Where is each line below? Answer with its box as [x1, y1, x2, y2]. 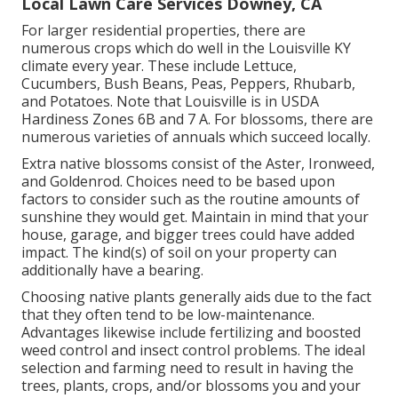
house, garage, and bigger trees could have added [21, 225, 354, 245]
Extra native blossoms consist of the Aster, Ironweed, [21, 154, 375, 174]
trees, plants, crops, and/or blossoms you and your [21, 376, 361, 396]
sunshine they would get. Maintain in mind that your [21, 207, 369, 227]
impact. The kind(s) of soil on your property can [21, 243, 337, 263]
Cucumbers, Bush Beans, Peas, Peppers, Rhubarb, [21, 74, 355, 94]
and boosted [274, 322, 361, 343]
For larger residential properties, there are [21, 20, 306, 41]
